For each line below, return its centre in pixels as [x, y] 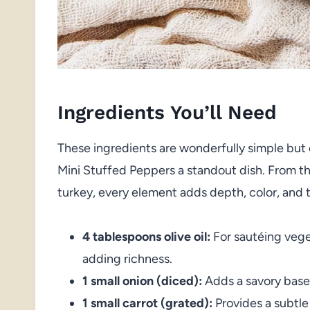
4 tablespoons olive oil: [146, 236]
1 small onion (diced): [142, 281]
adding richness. [127, 258]
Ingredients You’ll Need [167, 112]
